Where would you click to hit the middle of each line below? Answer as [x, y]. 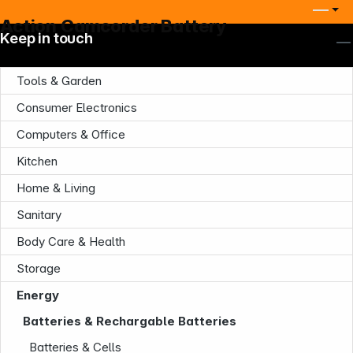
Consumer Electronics [77, 108]
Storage [39, 268]
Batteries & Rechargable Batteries [130, 321]
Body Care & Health [71, 242]
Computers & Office [71, 134]
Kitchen [37, 161]
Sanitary [39, 215]
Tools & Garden [59, 81]
